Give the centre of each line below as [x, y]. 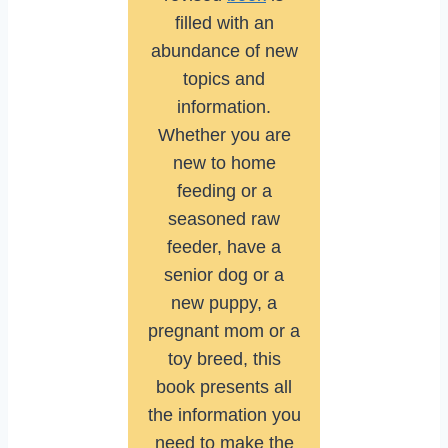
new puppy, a [224, 303]
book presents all [224, 387]
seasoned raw [224, 219]
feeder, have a [224, 247]
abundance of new [224, 51]
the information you [224, 415]
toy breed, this [224, 359]
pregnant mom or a [224, 331]
